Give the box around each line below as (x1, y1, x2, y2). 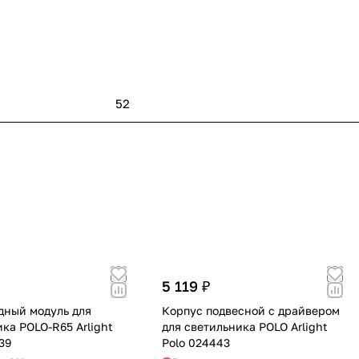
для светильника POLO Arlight (161, 320, 328, 334)
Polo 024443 (161, 336, 230, 350)
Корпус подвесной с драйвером (161, 304, 340, 318)
